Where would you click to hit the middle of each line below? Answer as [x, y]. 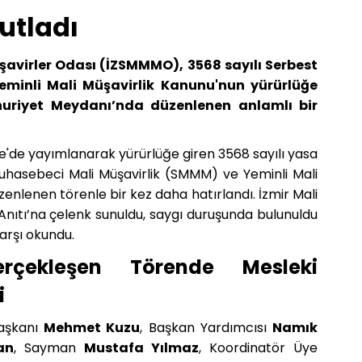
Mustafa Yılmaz [141, 347]
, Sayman [49, 347]
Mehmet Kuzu [92, 327]
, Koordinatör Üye [258, 347]
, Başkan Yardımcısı [206, 327]
